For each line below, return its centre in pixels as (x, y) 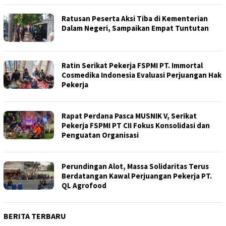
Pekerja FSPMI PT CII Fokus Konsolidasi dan (136, 125)
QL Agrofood (84, 185)
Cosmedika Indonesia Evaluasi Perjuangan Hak (142, 75)
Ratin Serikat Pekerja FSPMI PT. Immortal (132, 65)
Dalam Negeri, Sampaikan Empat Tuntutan (135, 28)
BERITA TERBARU (35, 216)
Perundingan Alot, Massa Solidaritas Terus (135, 166)
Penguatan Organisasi (100, 135)
